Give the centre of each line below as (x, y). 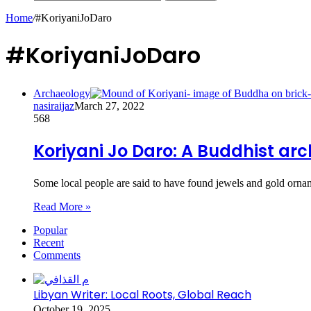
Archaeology (62, 93)
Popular (50, 230)
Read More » (62, 206)
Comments (57, 255)
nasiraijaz (54, 106)
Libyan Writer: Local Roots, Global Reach (142, 294)
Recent (49, 242)
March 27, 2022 (109, 106)
